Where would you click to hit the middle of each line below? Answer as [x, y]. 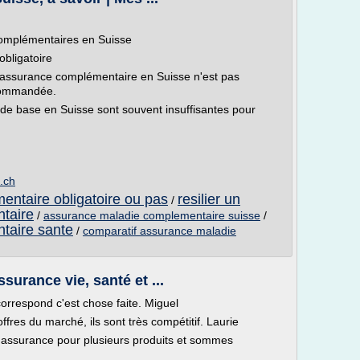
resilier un [209, 199]
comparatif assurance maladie [160, 231]
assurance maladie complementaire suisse [152, 215]
